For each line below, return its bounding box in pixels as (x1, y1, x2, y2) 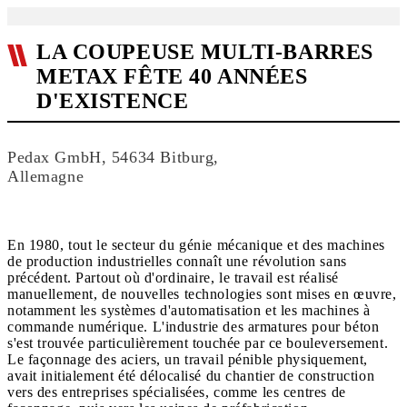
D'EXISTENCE (36, 89, 189, 113)
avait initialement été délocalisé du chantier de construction (7, 368, 375, 383)
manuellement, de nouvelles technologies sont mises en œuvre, (7, 286, 397, 302)
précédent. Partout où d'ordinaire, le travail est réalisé (7, 270, 339, 285)
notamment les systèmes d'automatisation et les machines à (7, 303, 371, 318)
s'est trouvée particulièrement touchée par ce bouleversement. (7, 335, 389, 351)
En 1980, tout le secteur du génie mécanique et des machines (7, 237, 385, 253)
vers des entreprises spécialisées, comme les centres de (7, 384, 346, 400)
